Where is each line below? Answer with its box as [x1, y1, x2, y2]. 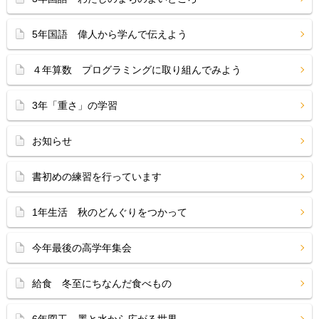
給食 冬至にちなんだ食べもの [32, 278, 172, 289]
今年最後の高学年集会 [32, 242, 132, 253]
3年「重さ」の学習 [32, 100, 117, 111]
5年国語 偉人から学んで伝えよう [32, 28, 187, 40]
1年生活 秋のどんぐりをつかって [32, 206, 187, 218]
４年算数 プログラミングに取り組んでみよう [32, 64, 241, 75]
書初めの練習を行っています [32, 171, 162, 182]
